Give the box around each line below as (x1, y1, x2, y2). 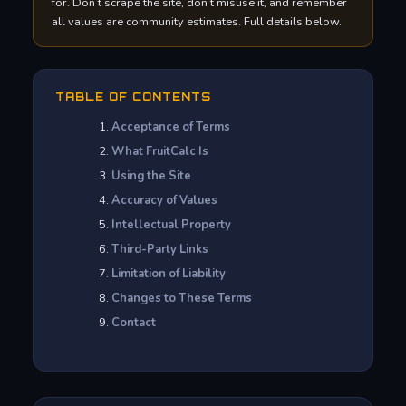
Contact (111, 314, 156, 332)
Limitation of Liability (111, 266, 226, 283)
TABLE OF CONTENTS (55, 90, 211, 104)
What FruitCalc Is (111, 143, 208, 160)
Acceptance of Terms (111, 119, 230, 136)
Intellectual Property (111, 217, 231, 234)
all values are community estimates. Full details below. (52, 14, 342, 31)
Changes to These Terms (111, 290, 252, 307)
